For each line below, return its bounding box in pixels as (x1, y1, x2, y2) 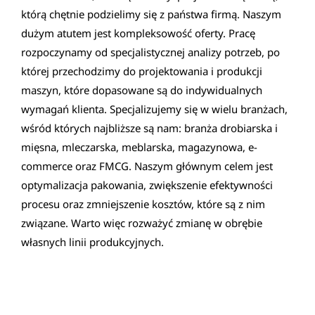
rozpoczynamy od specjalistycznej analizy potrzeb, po (21, 45, 280, 60)
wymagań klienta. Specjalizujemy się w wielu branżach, (21, 102, 288, 117)
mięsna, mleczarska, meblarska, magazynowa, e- (21, 140, 257, 155)
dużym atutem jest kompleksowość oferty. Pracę (21, 26, 255, 41)
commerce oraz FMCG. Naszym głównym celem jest (21, 159, 273, 174)
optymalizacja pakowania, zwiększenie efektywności (21, 178, 273, 193)
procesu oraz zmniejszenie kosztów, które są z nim (21, 197, 265, 212)
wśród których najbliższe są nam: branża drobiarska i (21, 121, 278, 136)
